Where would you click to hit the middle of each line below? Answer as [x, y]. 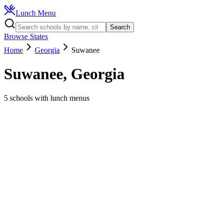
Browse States [26, 36]
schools [21, 98]
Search [120, 27]
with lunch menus [61, 98]
